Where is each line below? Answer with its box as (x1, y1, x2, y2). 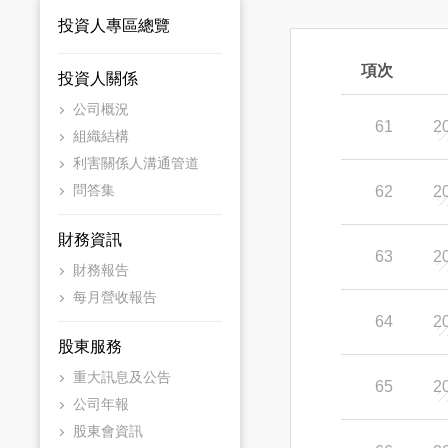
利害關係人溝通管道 (73, 155, 199, 171)
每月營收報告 (73, 289, 157, 305)
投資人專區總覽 (58, 17, 170, 34)
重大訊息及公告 (73, 369, 171, 385)
